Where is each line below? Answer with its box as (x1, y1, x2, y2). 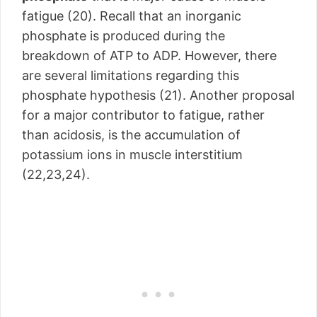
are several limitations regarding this (22, 68, 239, 83)
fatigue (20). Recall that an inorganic (22, 8, 241, 23)
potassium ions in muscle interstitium (22, 147, 243, 162)
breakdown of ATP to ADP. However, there (22, 48, 277, 63)
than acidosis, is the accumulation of (22, 127, 241, 142)
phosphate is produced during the (22, 28, 225, 43)
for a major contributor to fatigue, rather (22, 108, 265, 122)
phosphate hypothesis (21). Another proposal (22, 88, 294, 103)
